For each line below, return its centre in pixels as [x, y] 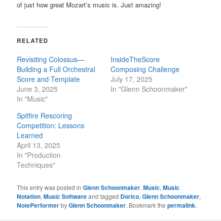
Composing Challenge [145, 69]
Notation [29, 196]
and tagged [104, 196]
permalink [182, 205]
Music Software [65, 196]
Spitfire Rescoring [45, 115]
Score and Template [49, 79]
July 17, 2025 [131, 79]
